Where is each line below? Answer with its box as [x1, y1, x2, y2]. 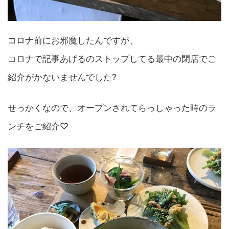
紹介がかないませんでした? [8, 72, 117, 82]
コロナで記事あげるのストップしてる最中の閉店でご [8, 53, 216, 64]
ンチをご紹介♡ [8, 121, 68, 131]
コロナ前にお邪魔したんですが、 [8, 35, 138, 45]
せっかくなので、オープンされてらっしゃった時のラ [8, 102, 216, 113]
